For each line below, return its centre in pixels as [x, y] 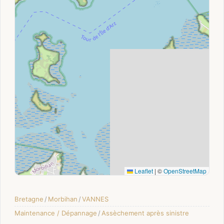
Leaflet [143, 170]
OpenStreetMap [185, 170]
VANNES [95, 199]
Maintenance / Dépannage [56, 213]
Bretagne [29, 199]
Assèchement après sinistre [145, 213]
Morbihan [63, 199]
